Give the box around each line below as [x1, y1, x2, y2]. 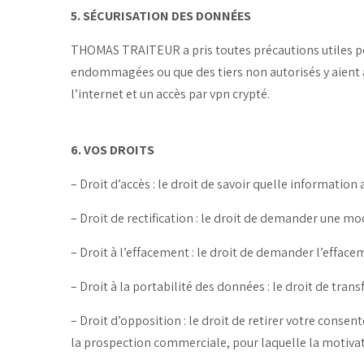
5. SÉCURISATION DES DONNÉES [71, 6, 251, 24]
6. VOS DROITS [71, 141, 154, 158]
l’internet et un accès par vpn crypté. [71, 84, 270, 102]
